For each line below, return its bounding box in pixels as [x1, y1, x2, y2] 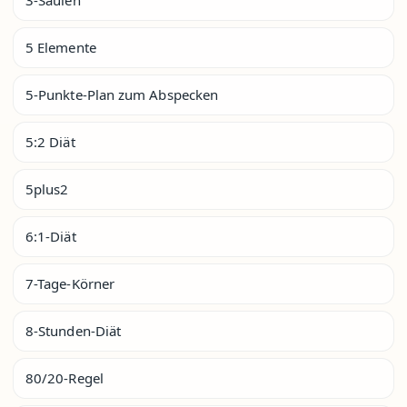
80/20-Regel [25, 368, 104, 387]
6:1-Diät [25, 226, 76, 245]
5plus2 [25, 179, 69, 198]
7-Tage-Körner [25, 273, 114, 293]
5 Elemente [25, 37, 96, 56]
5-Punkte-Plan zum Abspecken [25, 84, 219, 104]
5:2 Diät [25, 132, 75, 151]
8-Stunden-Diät [25, 321, 122, 340]
